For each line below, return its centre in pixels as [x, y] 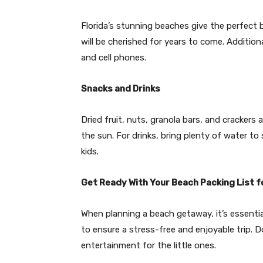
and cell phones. [114, 57]
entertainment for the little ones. [149, 245]
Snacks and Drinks [121, 88]
